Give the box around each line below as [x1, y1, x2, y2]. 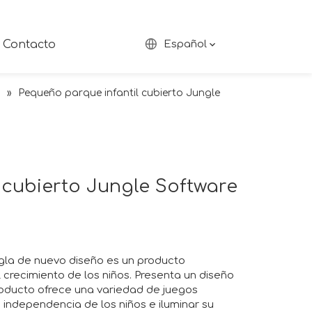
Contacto [3, 38, 56, 51]
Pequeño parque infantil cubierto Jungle [18, 88, 220, 99]
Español [164, 38, 208, 50]
